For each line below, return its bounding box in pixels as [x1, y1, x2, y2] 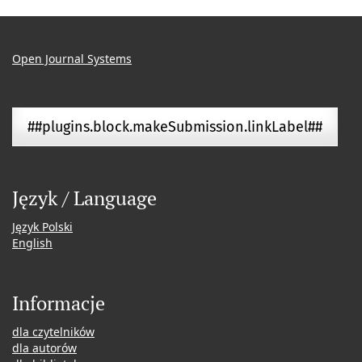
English [12, 235, 53, 251]
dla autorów [12, 340, 77, 356]
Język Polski [12, 219, 73, 235]
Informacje [12, 290, 105, 317]
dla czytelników [12, 324, 95, 340]
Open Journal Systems [12, 51, 132, 67]
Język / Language [12, 185, 157, 212]
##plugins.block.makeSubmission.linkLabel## [27, 118, 322, 137]
